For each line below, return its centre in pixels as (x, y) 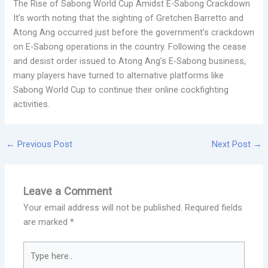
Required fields (214, 207)
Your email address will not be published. (103, 207)
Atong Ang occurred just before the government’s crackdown (134, 32)
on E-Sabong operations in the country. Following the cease (130, 46)
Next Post (233, 144)
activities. (32, 104)
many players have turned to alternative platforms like (119, 75)
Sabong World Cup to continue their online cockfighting (121, 89)
